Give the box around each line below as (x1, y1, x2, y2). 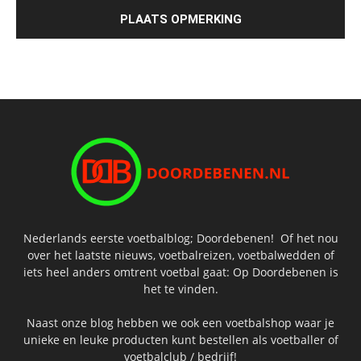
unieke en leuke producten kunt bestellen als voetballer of (23, 331, 338, 347)
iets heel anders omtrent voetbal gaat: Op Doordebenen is (23, 263, 338, 280)
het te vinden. (143, 280, 218, 297)
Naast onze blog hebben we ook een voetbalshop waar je (27, 314, 334, 330)
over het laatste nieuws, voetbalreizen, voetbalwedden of (27, 247, 334, 263)
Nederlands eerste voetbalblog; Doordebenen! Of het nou (23, 230, 338, 246)
